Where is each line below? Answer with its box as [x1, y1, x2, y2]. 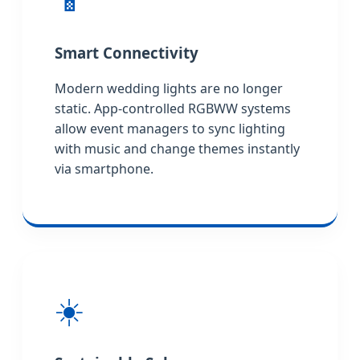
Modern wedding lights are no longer [55, 80, 283, 98]
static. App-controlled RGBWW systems [55, 100, 291, 118]
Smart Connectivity [55, 42, 198, 63]
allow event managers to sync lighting [55, 120, 285, 138]
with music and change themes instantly [55, 140, 300, 158]
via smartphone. [55, 160, 153, 178]
